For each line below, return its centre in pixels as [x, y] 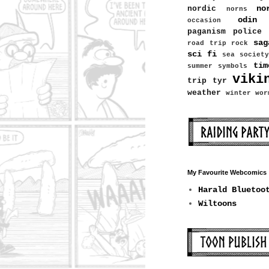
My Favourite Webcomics [227, 173]
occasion [204, 21]
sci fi [202, 54]
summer [200, 66]
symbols [233, 66]
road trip [207, 44]
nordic [202, 9]
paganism [207, 32]
